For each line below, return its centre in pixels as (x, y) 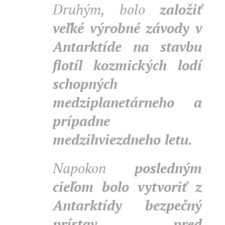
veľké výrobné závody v (127, 28)
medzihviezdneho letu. (123, 139)
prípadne (81, 121)
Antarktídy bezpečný (127, 205)
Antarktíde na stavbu (127, 46)
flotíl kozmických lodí (127, 65)
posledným (154, 168)
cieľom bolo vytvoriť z (127, 187)
